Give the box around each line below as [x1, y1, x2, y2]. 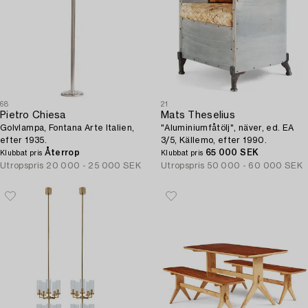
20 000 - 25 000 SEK [46, 162, 142, 170]
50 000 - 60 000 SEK [207, 162, 303, 170]
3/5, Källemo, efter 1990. [161, 136, 267, 144]
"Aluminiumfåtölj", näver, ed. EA [161, 124, 294, 132]
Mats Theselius [161, 111, 235, 120]
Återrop [44, 148, 80, 157]
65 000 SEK [205, 148, 259, 157]
